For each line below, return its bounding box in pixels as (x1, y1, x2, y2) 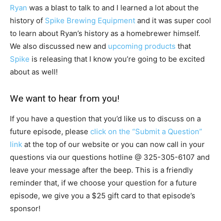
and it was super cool (135, 15, 211, 25)
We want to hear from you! (10, 92, 119, 104)
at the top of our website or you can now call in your (22, 139, 205, 149)
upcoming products (108, 41, 176, 51)
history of (10, 15, 45, 25)
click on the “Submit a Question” (90, 126, 202, 136)
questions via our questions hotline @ (10, 152, 144, 162)
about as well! (10, 67, 58, 76)
